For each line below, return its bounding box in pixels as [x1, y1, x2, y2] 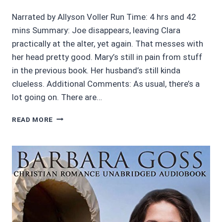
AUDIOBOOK [53, 112, 95, 121]
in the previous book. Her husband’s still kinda [12, 65, 180, 75]
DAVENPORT [53, 144, 97, 152]
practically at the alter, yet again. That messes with [12, 38, 203, 49]
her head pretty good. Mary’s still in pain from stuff [12, 52, 202, 62]
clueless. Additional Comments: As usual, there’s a [12, 78, 200, 89]
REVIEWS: [53, 123, 87, 131]
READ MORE [12, 115, 54, 123]
